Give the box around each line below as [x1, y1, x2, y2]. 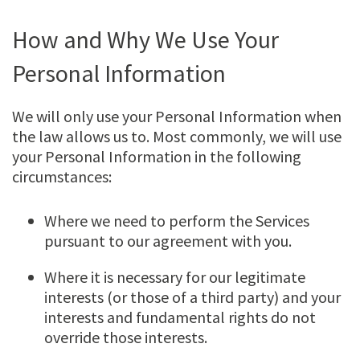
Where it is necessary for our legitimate [44, 267, 305, 288]
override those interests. [44, 327, 207, 348]
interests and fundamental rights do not [44, 307, 316, 328]
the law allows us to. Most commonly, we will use [12, 126, 342, 147]
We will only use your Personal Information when [12, 106, 342, 127]
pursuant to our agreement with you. [44, 231, 292, 252]
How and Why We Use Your [12, 24, 279, 55]
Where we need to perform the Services [44, 211, 309, 231]
